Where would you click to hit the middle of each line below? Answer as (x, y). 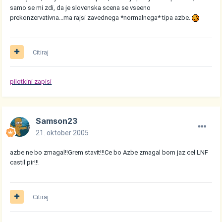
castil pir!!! (25, 162)
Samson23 (57, 121)
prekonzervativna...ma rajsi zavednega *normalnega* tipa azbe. (101, 17)
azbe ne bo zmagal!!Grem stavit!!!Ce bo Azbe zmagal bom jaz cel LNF (109, 152)
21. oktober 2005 (62, 133)
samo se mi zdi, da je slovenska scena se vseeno (81, 7)
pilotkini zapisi (31, 81)
